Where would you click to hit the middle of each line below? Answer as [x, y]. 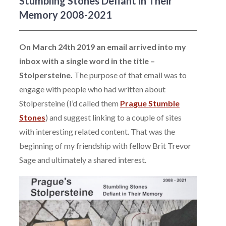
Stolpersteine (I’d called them [70, 103]
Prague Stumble [150, 103]
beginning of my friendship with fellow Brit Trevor [105, 146]
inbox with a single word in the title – [87, 61]
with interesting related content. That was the [97, 131]
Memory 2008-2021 [66, 14]
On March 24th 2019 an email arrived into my [103, 47]
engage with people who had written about [92, 89]
